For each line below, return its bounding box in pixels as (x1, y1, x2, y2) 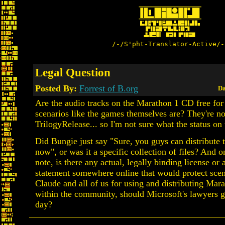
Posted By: (35, 83, 79, 93)
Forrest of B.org (79, 83, 138, 93)
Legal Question (35, 66, 110, 79)
